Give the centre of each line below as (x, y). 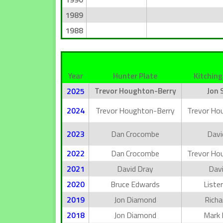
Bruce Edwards (135, 184)
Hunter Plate (135, 75)
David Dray (135, 168)
